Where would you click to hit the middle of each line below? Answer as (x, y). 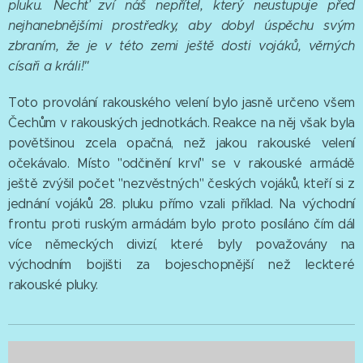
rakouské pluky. (55, 285)
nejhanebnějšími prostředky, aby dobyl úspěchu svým (181, 26)
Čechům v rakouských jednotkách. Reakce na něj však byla (181, 123)
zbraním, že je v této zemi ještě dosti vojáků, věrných (181, 46)
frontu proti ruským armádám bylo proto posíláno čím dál (181, 224)
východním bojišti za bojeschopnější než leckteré (181, 265)
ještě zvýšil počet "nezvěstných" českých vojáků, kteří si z (181, 184)
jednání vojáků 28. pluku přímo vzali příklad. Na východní (181, 204)
